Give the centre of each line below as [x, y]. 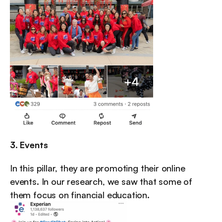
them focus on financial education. [80, 194]
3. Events [29, 144]
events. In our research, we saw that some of [101, 181]
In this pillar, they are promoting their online [98, 168]
